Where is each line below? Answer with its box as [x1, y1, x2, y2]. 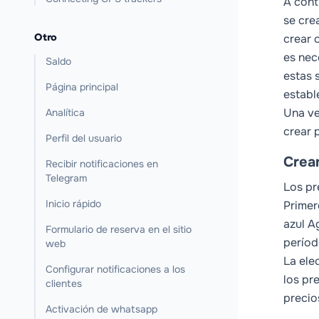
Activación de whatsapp [46, 303, 157, 315]
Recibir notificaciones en [46, 157, 158, 170]
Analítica [46, 106, 85, 119]
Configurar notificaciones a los [46, 263, 185, 276]
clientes [46, 277, 82, 290]
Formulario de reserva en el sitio [46, 223, 192, 236]
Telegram [46, 172, 87, 184]
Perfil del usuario [46, 132, 122, 145]
